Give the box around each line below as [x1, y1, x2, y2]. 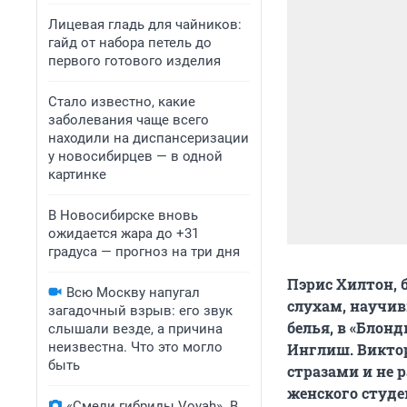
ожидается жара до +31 [48, 225, 199, 242]
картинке [48, 166, 106, 183]
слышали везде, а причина [48, 321, 223, 337]
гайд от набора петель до [48, 35, 212, 51]
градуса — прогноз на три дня [48, 243, 240, 260]
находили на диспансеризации [48, 130, 249, 146]
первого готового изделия [48, 53, 221, 69]
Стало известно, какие [48, 94, 195, 110]
